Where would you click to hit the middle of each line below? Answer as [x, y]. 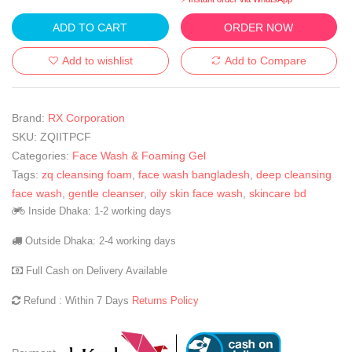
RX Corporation [86, 118]
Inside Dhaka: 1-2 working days [98, 211]
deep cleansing [294, 174]
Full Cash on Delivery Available [95, 271]
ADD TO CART [90, 27]
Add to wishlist [97, 60]
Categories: [40, 156]
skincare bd [278, 193]
